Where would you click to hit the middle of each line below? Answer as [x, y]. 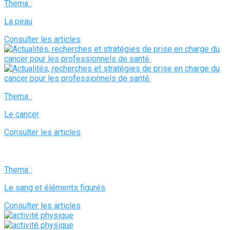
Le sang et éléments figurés [55, 187]
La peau [18, 21]
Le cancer [22, 114]
